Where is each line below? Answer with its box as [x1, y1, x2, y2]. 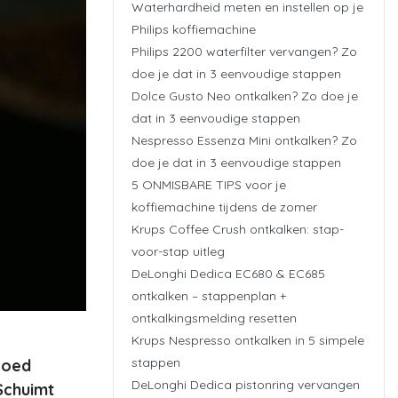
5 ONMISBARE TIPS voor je [131, 176, 286, 193]
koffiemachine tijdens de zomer [131, 198, 317, 215]
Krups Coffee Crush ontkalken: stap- [131, 220, 344, 237]
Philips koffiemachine [131, 20, 256, 37]
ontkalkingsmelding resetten [131, 309, 297, 326]
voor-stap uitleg [131, 243, 225, 259]
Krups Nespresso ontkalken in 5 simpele [131, 331, 364, 348]
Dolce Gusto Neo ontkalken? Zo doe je [131, 87, 358, 104]
